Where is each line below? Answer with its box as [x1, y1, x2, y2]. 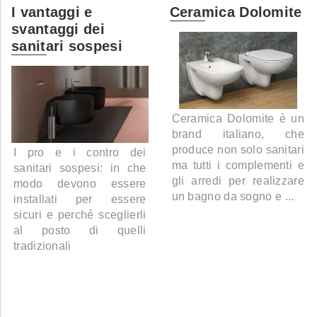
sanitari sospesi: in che [13, 162, 146, 175]
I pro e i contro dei [13, 146, 146, 159]
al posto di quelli [13, 224, 146, 237]
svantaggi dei [11, 21, 105, 37]
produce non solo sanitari [171, 144, 304, 156]
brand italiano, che [171, 128, 304, 141]
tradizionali [13, 240, 71, 253]
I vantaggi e [11, 4, 93, 20]
